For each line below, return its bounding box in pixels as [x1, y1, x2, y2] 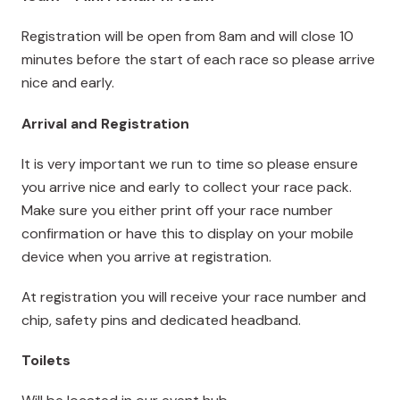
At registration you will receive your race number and [21, 287, 366, 307]
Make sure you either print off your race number [21, 200, 333, 220]
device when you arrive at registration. [21, 246, 271, 266]
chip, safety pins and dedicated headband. [21, 311, 301, 330]
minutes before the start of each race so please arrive [21, 50, 375, 70]
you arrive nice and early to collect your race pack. [21, 177, 352, 196]
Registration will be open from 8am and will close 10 [21, 27, 354, 46]
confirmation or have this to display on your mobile [21, 223, 354, 243]
